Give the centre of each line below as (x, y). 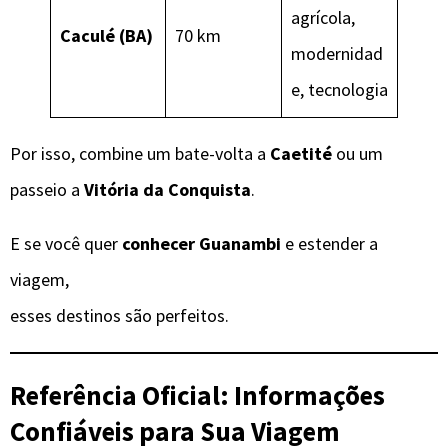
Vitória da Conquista (167, 190)
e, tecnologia (339, 90)
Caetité (301, 154)
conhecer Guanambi (201, 244)
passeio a (47, 190)
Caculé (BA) (106, 36)
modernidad (337, 54)
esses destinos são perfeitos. (119, 316)
